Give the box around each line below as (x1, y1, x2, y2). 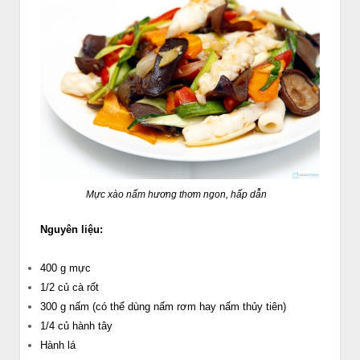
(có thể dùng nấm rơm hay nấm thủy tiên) (92, 301, 286, 313)
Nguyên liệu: (40, 223, 103, 236)
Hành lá (40, 339, 76, 352)
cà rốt (72, 281, 99, 294)
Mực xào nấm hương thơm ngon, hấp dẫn (85, 189, 267, 201)
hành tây (72, 320, 112, 333)
